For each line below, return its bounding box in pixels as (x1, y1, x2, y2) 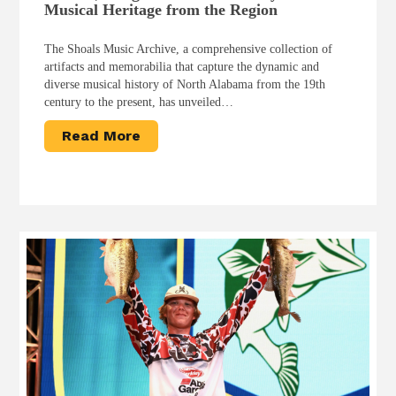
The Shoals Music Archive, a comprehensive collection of (44, 42, 333, 56)
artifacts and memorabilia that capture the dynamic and (44, 59, 320, 73)
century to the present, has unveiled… (44, 95, 234, 109)
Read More (62, 126, 141, 144)
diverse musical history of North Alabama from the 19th (44, 77, 326, 91)
